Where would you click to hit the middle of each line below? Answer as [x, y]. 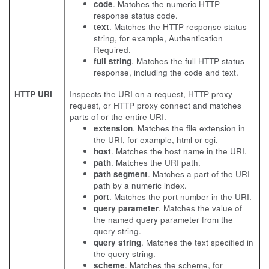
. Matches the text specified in [197, 242]
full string [113, 61]
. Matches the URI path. [156, 162]
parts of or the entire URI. [118, 117]
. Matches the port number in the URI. [180, 197]
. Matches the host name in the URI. [179, 151]
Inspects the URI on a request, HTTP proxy [151, 94]
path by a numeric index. [140, 185]
